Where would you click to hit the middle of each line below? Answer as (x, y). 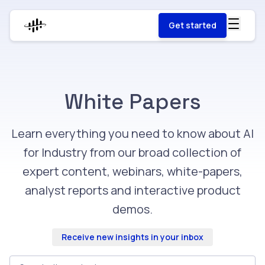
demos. (132, 209)
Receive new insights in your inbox (132, 237)
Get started (193, 25)
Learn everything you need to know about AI (132, 133)
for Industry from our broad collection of (132, 152)
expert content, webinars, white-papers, (132, 171)
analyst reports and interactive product (132, 190)
